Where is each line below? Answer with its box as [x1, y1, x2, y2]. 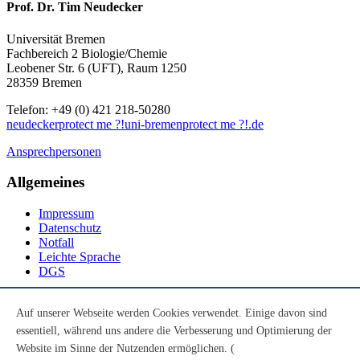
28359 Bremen [6, 75, 82, 89]
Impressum [39, 207, 94, 221]
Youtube [39, 326, 81, 341]
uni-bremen [125, 117, 182, 131]
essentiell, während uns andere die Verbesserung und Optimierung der [16, 325, 332, 337]
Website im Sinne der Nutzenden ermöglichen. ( [16, 342, 235, 354]
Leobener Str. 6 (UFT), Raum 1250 [6, 60, 186, 75]
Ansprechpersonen [6, 144, 101, 158]
